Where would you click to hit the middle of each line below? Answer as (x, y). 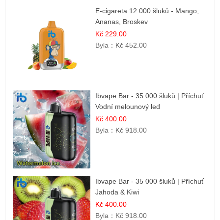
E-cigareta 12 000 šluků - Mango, (147, 11)
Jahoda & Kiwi (117, 192)
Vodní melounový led (128, 107)
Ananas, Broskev (122, 21)
